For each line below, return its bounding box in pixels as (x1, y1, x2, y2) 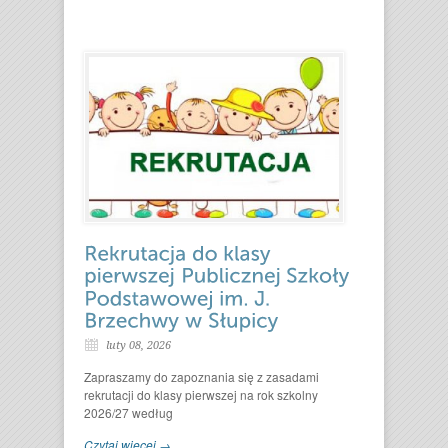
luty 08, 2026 (106, 339, 171, 353)
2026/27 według (84, 404, 173, 422)
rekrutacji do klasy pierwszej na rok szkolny (84, 386, 318, 404)
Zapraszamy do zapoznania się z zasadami (84, 368, 319, 386)
